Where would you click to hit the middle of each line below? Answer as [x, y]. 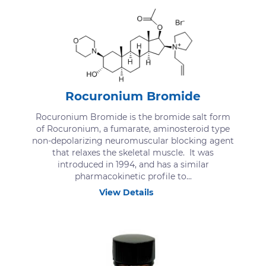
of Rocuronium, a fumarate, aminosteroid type [133, 129]
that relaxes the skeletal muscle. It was [133, 152]
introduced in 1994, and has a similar [133, 164]
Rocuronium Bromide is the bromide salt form [133, 117]
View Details [126, 192]
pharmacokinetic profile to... [133, 176]
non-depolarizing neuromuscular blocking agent [133, 140]
